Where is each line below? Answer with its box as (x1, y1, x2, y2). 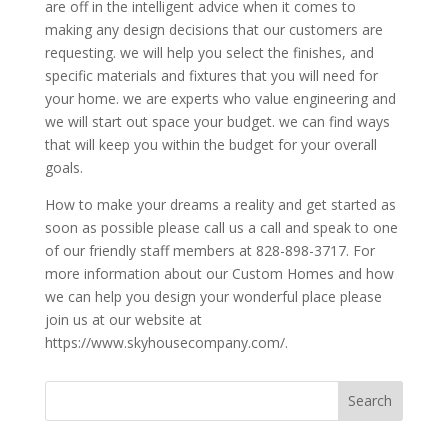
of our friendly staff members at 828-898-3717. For (44, 240, 375, 260)
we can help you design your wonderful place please (44, 286, 382, 306)
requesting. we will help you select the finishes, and (44, 42, 374, 62)
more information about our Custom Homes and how (44, 263, 394, 283)
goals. (44, 157, 83, 177)
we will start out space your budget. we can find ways (44, 111, 390, 131)
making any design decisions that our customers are (44, 19, 383, 39)
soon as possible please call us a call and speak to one (44, 217, 398, 237)
